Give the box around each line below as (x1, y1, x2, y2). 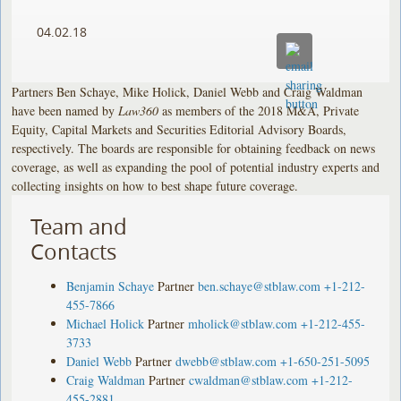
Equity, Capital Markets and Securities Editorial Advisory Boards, (12, 120, 347, 138)
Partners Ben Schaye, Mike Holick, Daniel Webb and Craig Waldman (12, 82, 363, 100)
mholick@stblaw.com (188, 314, 298, 332)
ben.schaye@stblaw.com (198, 277, 321, 294)
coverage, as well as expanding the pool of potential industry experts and (12, 158, 380, 175)
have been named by (12, 101, 119, 119)
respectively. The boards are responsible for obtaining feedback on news (12, 139, 376, 157)
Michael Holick (66, 314, 145, 332)
